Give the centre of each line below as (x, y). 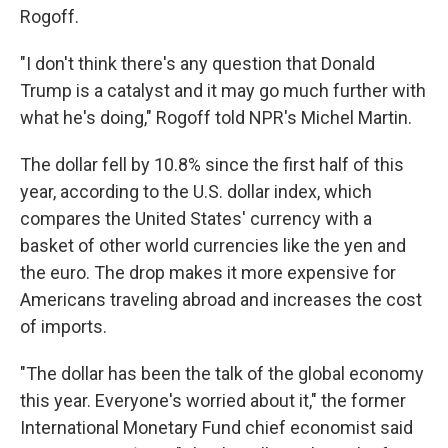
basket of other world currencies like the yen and (213, 245)
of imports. (63, 326)
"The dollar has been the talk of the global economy (222, 373)
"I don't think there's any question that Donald (197, 63)
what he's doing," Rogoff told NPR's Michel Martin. (216, 117)
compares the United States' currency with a (196, 218)
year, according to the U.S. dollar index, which (196, 191)
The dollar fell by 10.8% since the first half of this (212, 164)
